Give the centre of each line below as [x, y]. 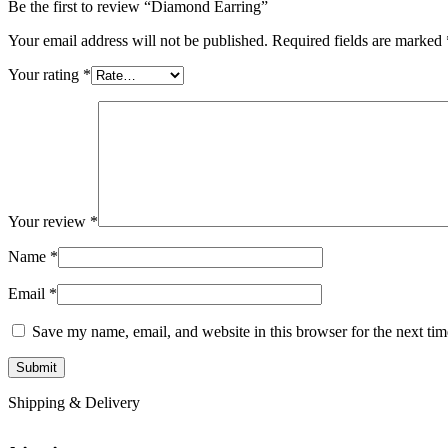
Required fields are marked [359, 41]
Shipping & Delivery [74, 403]
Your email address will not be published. [138, 41]
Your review [49, 222]
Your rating [45, 75]
